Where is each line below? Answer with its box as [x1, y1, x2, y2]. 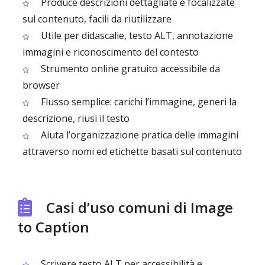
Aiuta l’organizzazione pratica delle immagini [38, 128, 238, 141]
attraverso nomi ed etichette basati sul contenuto [22, 145, 242, 158]
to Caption [18, 217, 89, 237]
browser [22, 79, 60, 92]
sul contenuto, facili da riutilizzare [22, 12, 172, 25]
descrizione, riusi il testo [22, 112, 130, 125]
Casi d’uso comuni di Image [46, 198, 233, 217]
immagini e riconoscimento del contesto [22, 46, 199, 59]
